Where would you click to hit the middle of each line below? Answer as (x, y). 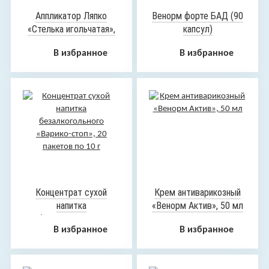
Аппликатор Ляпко (71, 16)
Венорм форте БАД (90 (198, 16)
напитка (71, 206)
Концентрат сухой (71, 192)
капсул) (198, 29)
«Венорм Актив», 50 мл (198, 206)
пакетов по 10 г (71, 245)
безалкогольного (71, 219)
